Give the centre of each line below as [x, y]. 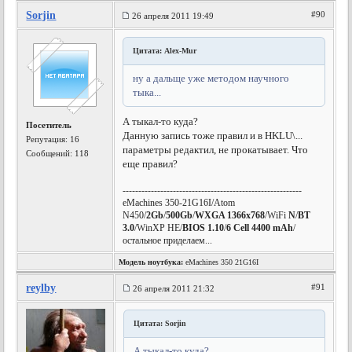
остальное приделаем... [168, 240]
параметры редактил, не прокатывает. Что [216, 150]
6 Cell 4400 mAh [260, 228]
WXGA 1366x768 [230, 215]
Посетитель [49, 125]
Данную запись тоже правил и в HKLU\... [213, 136]
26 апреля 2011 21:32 [174, 288]
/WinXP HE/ [159, 228]
